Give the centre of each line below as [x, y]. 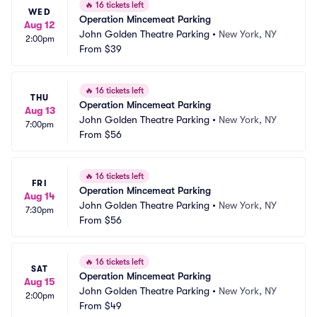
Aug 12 [40, 25]
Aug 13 [40, 110]
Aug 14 [40, 196]
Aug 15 [40, 282]
